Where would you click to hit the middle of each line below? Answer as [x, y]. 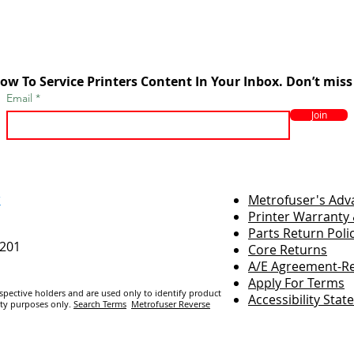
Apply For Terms [296, 283]
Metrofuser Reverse [171, 304]
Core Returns [288, 250]
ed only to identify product [166, 293]
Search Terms [100, 304]
